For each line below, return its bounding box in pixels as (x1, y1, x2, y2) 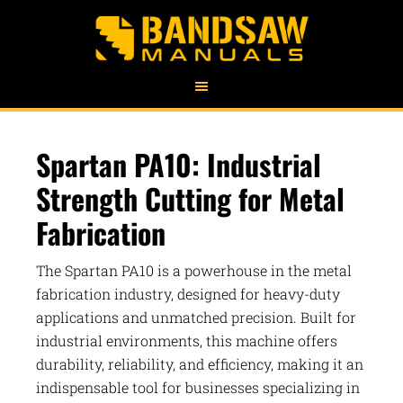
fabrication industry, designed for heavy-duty (36, 284, 340, 303)
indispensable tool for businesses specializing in (36, 378, 360, 397)
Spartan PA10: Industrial (36, 143, 321, 185)
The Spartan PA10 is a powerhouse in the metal (36, 261, 352, 280)
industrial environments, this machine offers (36, 331, 337, 350)
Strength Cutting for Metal (36, 177, 345, 219)
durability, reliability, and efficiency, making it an (36, 354, 363, 373)
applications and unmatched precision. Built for (36, 308, 356, 327)
